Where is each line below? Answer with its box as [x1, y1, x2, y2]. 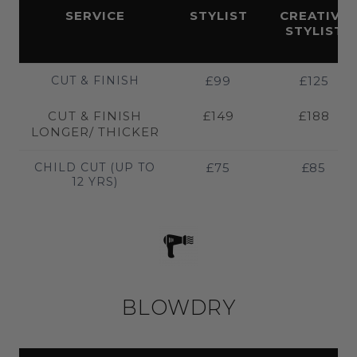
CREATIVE [279, 7, 349, 23]
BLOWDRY [121, 294, 236, 320]
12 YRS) [72, 174, 118, 189]
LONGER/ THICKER [30, 124, 159, 139]
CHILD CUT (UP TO [34, 159, 155, 175]
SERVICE [65, 7, 125, 23]
